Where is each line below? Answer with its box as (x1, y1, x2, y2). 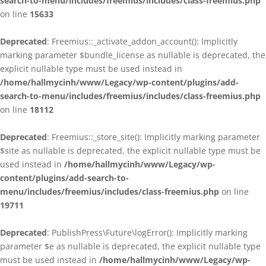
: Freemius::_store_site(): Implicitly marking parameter (47, 131, 260, 142)
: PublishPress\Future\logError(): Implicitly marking (47, 227, 248, 238)
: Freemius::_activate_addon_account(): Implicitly (47, 36, 237, 47)
